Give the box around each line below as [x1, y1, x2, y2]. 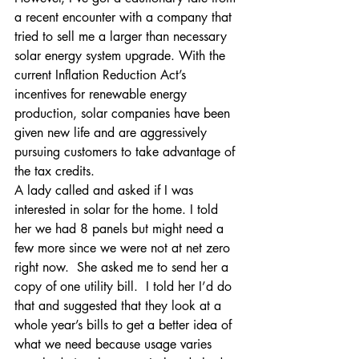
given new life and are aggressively [14, 124, 211, 141]
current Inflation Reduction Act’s [14, 67, 190, 83]
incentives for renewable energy [14, 86, 191, 103]
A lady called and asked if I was [14, 182, 197, 199]
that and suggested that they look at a [14, 297, 225, 314]
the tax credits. [14, 163, 95, 179]
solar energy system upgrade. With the [14, 47, 229, 64]
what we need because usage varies [14, 336, 216, 353]
